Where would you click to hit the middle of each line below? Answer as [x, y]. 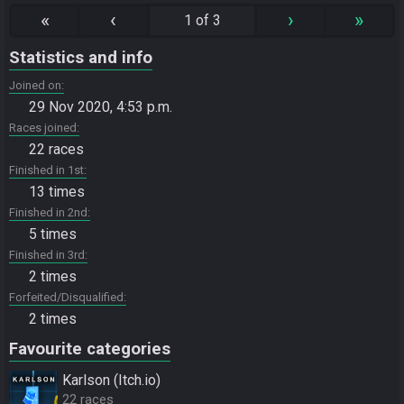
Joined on [35, 85]
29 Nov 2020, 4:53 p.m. [101, 107]
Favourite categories [90, 349]
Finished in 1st [46, 170]
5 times [53, 234]
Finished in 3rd [47, 255]
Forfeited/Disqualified [66, 297]
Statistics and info [81, 58]
